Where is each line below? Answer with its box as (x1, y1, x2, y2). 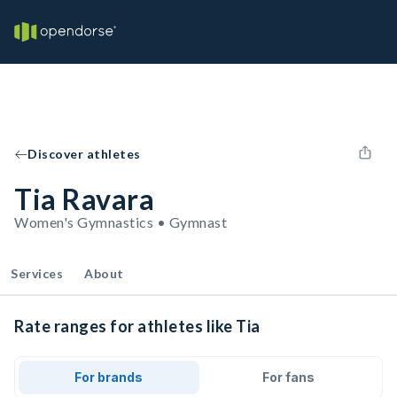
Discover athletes (27, 146, 141, 161)
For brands (74, 370, 144, 385)
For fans (261, 370, 315, 385)
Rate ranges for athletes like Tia (14, 316, 261, 336)
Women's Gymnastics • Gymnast (14, 214, 227, 230)
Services (11, 266, 63, 281)
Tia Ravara (14, 182, 154, 216)
